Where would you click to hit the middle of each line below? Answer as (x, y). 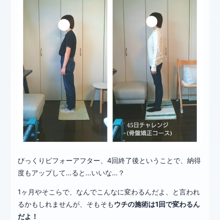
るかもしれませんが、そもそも (66, 204)
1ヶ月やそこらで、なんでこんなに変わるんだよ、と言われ (109, 192)
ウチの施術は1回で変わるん (157, 204)
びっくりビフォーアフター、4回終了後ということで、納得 (110, 161)
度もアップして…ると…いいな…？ (71, 173)
